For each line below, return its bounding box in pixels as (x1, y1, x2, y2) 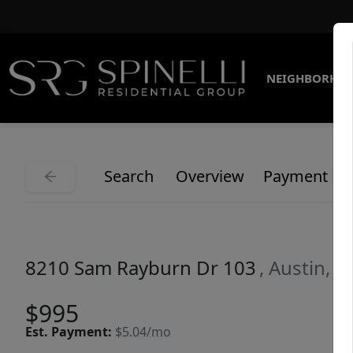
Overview (176, 165, 244, 187)
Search (104, 165, 154, 187)
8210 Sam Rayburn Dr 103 (25, 255, 256, 281)
